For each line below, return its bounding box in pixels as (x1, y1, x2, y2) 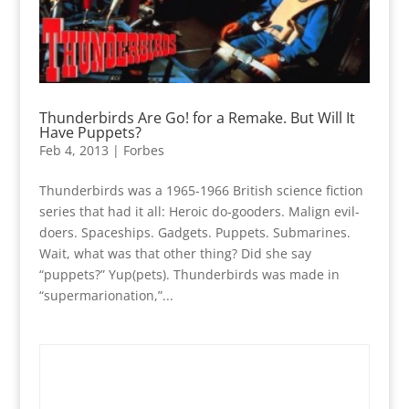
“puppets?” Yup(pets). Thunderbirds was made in (38, 266, 340, 284)
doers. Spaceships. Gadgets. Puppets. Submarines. (38, 224, 351, 242)
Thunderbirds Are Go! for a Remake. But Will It (38, 108, 355, 129)
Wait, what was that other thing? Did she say (38, 245, 311, 263)
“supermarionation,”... (38, 287, 173, 305)
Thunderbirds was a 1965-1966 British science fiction (38, 182, 363, 200)
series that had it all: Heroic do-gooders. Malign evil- (38, 203, 360, 221)
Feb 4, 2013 (38, 142, 109, 160)
